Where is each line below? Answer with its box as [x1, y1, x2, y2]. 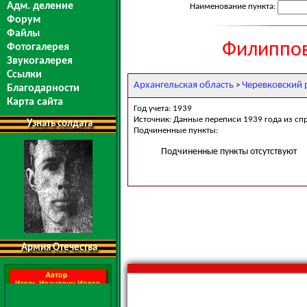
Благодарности [7, 83, 79, 94]
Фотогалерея [7, 42, 69, 53]
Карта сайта [7, 97, 63, 108]
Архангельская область [134, 79, 234, 90]
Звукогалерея [7, 56, 73, 66]
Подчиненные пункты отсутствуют [161, 146, 297, 157]
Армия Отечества [21, 243, 97, 253]
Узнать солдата [26, 119, 93, 129]
